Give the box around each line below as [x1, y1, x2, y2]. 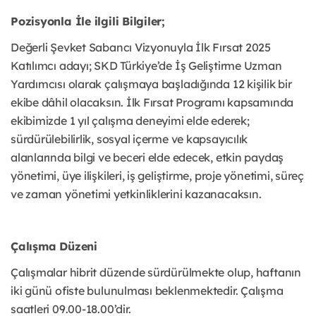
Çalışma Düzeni [11, 239, 97, 254]
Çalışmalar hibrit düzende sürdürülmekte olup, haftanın [11, 265, 301, 280]
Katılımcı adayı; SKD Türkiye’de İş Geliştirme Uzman [11, 59, 282, 73]
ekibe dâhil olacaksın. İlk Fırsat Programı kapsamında [11, 95, 294, 110]
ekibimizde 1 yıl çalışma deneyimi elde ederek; [11, 114, 250, 128]
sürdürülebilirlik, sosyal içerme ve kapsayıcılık [11, 132, 248, 147]
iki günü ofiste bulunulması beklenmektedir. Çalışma [11, 284, 284, 298]
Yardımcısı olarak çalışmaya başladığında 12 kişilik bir [11, 77, 292, 92]
